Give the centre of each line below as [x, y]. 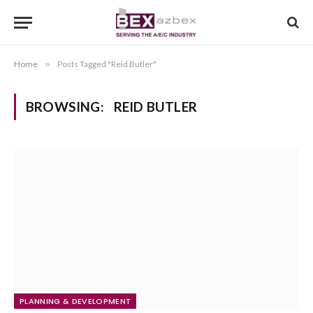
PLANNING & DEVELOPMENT [75, 301]
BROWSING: [66, 107]
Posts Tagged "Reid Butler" [107, 64]
